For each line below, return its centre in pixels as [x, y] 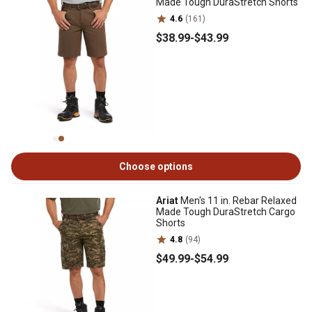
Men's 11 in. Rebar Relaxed [237, 201]
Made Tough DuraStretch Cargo [226, 212]
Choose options [156, 166]
